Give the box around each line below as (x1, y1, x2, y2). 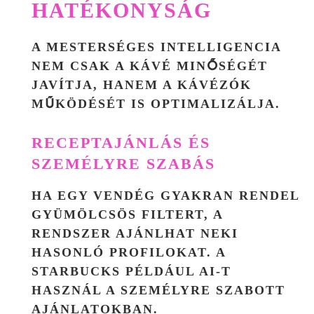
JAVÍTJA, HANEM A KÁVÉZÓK (32, 77, 252, 92)
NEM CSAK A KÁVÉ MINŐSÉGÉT (32, 58, 268, 73)
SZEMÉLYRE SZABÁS (32, 154, 215, 172)
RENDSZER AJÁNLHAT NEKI (32, 226, 238, 240)
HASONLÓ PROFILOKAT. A (32, 245, 226, 259)
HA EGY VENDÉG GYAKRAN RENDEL (32, 188, 299, 203)
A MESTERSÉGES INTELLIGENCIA (32, 39, 281, 54)
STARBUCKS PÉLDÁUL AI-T (32, 264, 231, 278)
